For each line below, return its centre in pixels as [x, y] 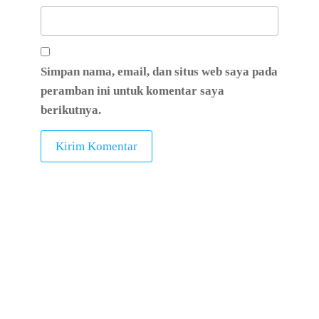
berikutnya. [70, 110]
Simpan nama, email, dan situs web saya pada [159, 72]
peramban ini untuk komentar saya [132, 91]
